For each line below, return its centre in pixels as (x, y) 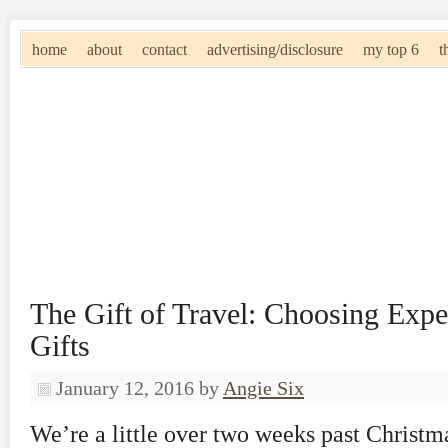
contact (164, 49)
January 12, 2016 (125, 388)
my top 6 (391, 49)
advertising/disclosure (275, 49)
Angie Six (263, 388)
